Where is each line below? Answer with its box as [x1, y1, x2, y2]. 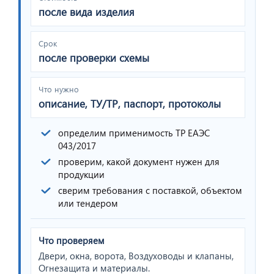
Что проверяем [39, 234, 105, 246]
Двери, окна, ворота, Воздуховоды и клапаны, [39, 249, 234, 262]
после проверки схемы [39, 50, 149, 65]
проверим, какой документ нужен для [58, 155, 220, 168]
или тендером [58, 196, 118, 209]
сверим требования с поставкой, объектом [58, 183, 242, 196]
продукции [58, 168, 105, 180]
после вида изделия [39, 4, 135, 19]
